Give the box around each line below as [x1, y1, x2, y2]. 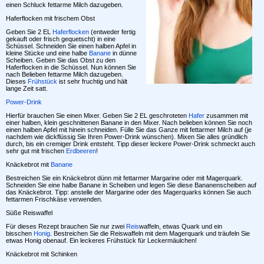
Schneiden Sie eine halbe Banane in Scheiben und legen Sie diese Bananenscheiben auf [6, 181, 256, 189]
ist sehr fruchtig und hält [57, 77, 127, 85]
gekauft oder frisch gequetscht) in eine [6, 35, 115, 42]
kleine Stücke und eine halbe [6, 49, 89, 57]
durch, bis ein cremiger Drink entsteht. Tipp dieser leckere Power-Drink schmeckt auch [6, 140, 255, 147]
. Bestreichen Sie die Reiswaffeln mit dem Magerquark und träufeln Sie [50, 229, 250, 237]
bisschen [6, 229, 34, 237]
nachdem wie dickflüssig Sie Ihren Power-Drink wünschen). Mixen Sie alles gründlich [6, 133, 247, 140]
